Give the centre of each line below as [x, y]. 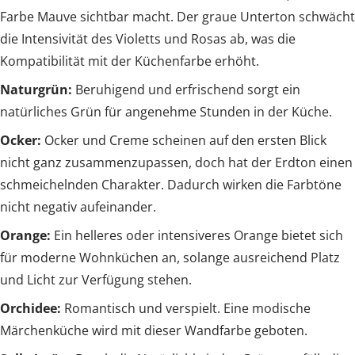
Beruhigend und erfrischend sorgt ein [186, 90]
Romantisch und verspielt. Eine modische [187, 309]
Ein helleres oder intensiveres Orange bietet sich [197, 236]
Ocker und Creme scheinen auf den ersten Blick [184, 141]
